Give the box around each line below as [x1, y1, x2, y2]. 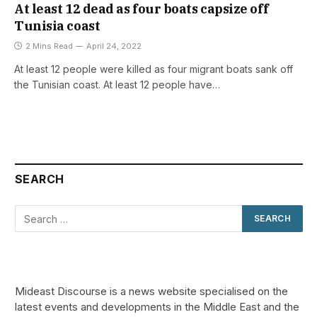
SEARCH [15, 172, 64, 187]
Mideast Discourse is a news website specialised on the [15, 284, 288, 299]
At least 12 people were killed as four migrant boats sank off [14, 63, 293, 76]
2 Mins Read [25, 41, 73, 52]
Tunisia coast [14, 18, 100, 35]
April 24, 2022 [86, 41, 142, 52]
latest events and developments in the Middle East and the [15, 300, 299, 314]
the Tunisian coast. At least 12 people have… [14, 79, 220, 91]
